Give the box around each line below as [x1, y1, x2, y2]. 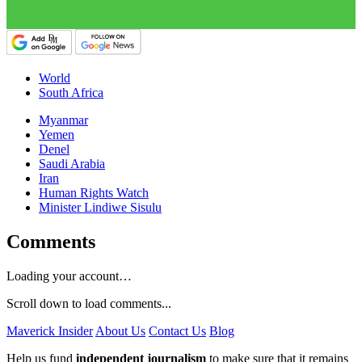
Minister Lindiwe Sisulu [39, 200, 162, 214]
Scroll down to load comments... [6, 296, 171, 310]
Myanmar [39, 112, 88, 127]
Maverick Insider [6, 323, 93, 338]
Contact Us [149, 323, 206, 338]
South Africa [39, 85, 103, 99]
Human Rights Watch [39, 185, 149, 200]
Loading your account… [6, 268, 132, 283]
